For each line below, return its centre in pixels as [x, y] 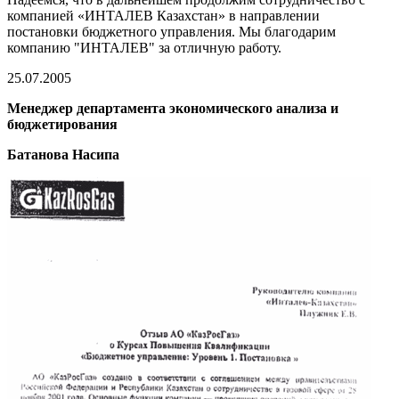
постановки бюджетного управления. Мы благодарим [171, 31]
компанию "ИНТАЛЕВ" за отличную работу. [144, 47]
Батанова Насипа [63, 154]
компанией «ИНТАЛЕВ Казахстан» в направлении [163, 15]
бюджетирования [62, 124]
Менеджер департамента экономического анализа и [173, 108]
